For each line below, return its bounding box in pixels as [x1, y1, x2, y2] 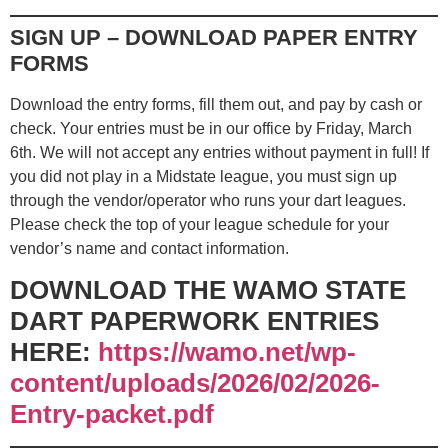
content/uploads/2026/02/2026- [10, 367, 380, 398]
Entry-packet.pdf [10, 398, 214, 429]
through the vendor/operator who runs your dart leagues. [10, 191, 406, 209]
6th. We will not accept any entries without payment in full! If [10, 143, 429, 161]
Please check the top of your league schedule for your [10, 215, 389, 233]
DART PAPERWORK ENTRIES [10, 305, 379, 336]
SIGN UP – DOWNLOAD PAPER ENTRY [10, 24, 418, 50]
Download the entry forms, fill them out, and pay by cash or [10, 95, 422, 113]
